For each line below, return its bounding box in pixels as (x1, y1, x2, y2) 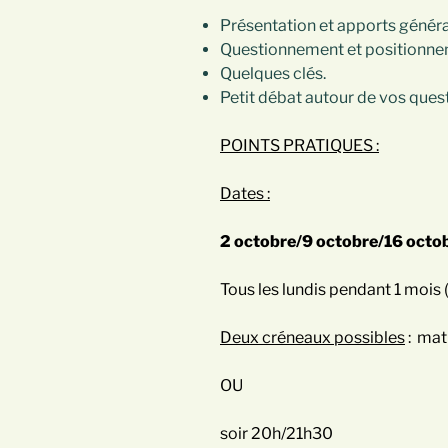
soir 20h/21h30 (220, 424, 333, 444)
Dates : (220, 184, 270, 204)
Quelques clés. (220, 64, 326, 84)
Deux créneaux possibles (220, 328, 405, 348)
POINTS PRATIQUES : (220, 136, 379, 156)
